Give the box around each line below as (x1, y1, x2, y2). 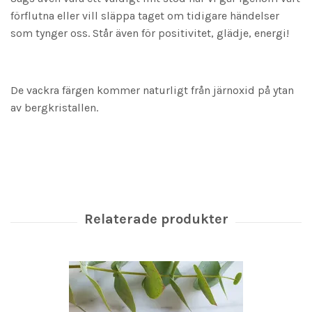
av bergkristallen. (10, 101, 98, 115)
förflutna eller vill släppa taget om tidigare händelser (10, 9, 279, 23)
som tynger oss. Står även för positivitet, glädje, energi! (10, 26, 289, 40)
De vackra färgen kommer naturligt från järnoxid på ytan (10, 84, 294, 97)
